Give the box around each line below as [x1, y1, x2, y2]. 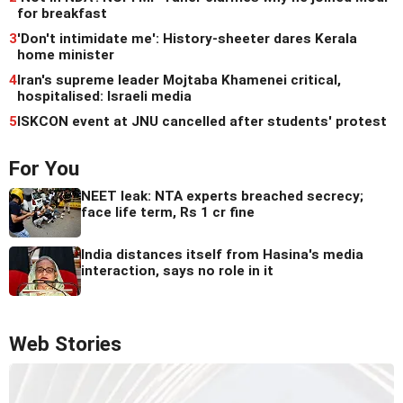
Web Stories [9, 332, 121, 357]
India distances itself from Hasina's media [81, 246, 363, 264]
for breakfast [17, 5, 107, 22]
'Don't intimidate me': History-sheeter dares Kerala [17, 31, 357, 48]
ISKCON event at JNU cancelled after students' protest [17, 113, 387, 130]
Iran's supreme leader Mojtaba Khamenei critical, [17, 72, 341, 89]
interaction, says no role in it [81, 263, 273, 280]
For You [9, 157, 79, 182]
